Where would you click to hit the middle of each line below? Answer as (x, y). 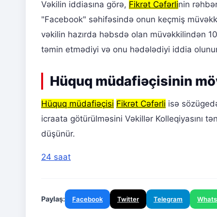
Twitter (128, 199)
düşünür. (58, 134)
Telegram (168, 199)
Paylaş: (53, 199)
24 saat (56, 157)
